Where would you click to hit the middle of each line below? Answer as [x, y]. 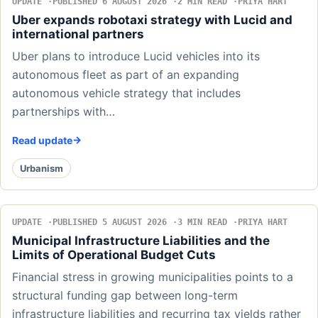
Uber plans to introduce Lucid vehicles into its [136, 56]
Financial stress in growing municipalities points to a [153, 277]
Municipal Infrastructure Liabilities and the [141, 241]
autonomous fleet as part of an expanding [126, 75]
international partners [78, 34]
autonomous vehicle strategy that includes [126, 93]
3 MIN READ [202, 223]
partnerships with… [64, 112]
